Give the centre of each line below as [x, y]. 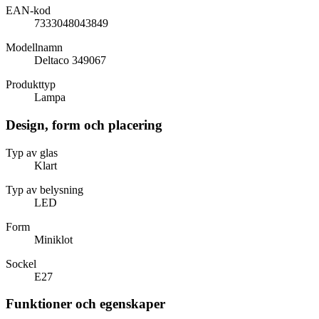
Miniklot [53, 239]
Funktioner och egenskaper [85, 304]
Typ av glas [32, 152]
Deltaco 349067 [70, 61]
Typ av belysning [45, 189]
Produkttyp [31, 85]
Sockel [21, 263]
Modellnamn [34, 48]
